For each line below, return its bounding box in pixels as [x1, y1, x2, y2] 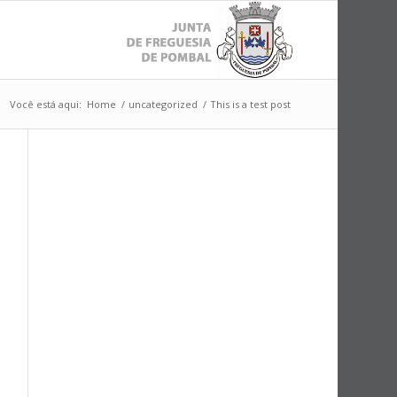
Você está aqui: [9, 97, 82, 111]
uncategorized [128, 97, 198, 111]
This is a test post [209, 97, 291, 111]
